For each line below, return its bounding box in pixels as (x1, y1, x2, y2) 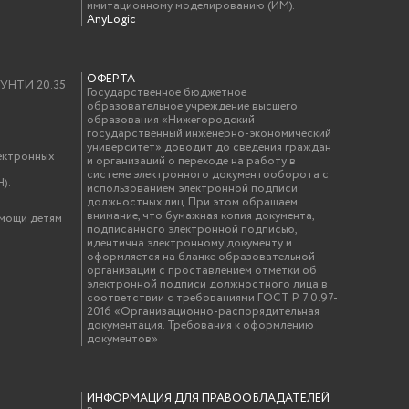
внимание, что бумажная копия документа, (87, 207, 315, 225)
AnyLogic (87, 11, 137, 28)
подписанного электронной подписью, (87, 221, 298, 238)
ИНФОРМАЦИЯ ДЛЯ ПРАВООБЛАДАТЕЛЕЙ (87, 390, 330, 407)
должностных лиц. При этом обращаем (87, 194, 299, 211)
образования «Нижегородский (87, 111, 256, 129)
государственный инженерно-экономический (87, 125, 332, 142)
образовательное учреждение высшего (87, 98, 299, 115)
